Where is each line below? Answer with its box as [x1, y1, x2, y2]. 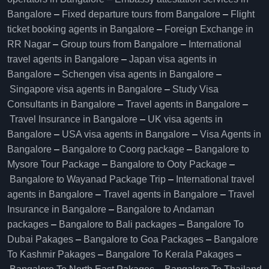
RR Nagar [7, 39, 50, 49]
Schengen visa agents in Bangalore [62, 69, 214, 79]
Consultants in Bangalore [7, 99, 115, 109]
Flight [231, 9, 255, 19]
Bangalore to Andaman [116, 204, 214, 214]
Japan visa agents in [129, 54, 217, 64]
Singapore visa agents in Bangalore [10, 84, 162, 94]
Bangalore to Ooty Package [110, 159, 227, 169]
